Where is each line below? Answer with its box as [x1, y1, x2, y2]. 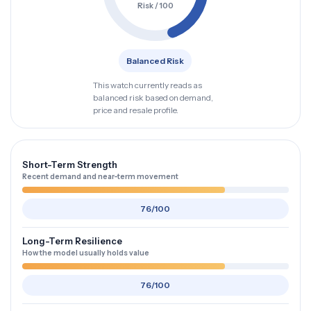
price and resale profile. [92, 105, 178, 115]
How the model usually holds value [22, 249, 149, 258]
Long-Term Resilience [22, 235, 122, 246]
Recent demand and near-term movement [22, 172, 178, 181]
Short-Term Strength [22, 159, 117, 170]
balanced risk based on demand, [92, 92, 213, 103]
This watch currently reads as [92, 80, 202, 90]
